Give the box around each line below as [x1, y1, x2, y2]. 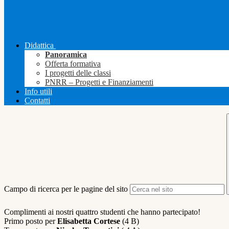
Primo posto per [4, 217, 57, 226]
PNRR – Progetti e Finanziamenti [45, 78, 153, 87]
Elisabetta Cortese [57, 217, 120, 226]
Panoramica [45, 50, 87, 59]
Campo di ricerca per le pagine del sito [4, 185, 128, 194]
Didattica [25, 41, 54, 50]
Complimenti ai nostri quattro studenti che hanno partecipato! [4, 208, 200, 217]
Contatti [25, 96, 50, 105]
